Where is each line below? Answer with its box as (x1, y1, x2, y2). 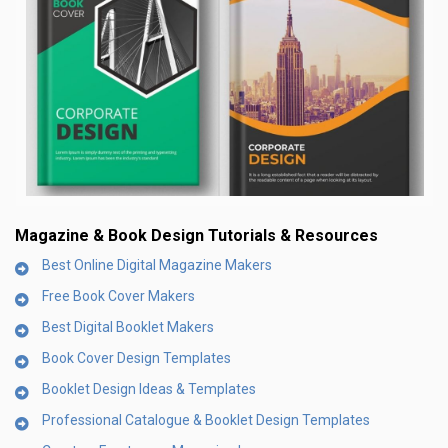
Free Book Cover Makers (42, 287, 195, 304)
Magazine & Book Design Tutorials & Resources (15, 225, 378, 245)
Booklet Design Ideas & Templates (42, 380, 256, 397)
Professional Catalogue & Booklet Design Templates (42, 411, 370, 428)
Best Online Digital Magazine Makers (42, 256, 272, 273)
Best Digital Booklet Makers (42, 318, 214, 335)
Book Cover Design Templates (42, 349, 231, 366)
